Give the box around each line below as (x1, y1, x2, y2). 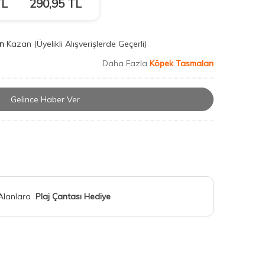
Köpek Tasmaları (150, 58, 214, 69)
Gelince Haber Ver (10, 94, 80, 105)
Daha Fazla (102, 58, 150, 69)
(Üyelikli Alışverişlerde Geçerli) (34, 38, 149, 49)
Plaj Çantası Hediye (35, 191, 111, 202)
